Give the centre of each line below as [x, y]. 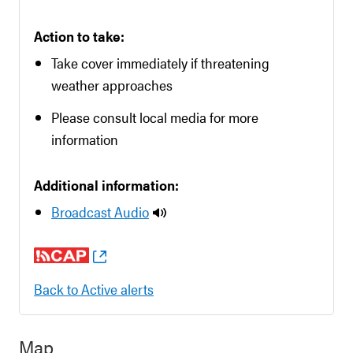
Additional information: [106, 185]
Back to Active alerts [94, 289]
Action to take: [79, 36]
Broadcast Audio [100, 212]
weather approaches [112, 85]
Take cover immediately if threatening [160, 63]
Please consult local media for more [155, 117]
